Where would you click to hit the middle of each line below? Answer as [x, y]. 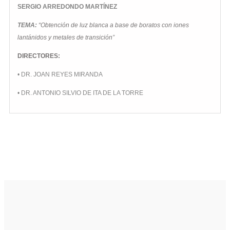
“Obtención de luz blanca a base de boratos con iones [114, 25]
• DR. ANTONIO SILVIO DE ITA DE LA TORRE [80, 93]
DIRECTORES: [39, 56]
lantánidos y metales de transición [65, 38]
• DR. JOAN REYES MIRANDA [60, 75]
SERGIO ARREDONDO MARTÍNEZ [67, 7]
